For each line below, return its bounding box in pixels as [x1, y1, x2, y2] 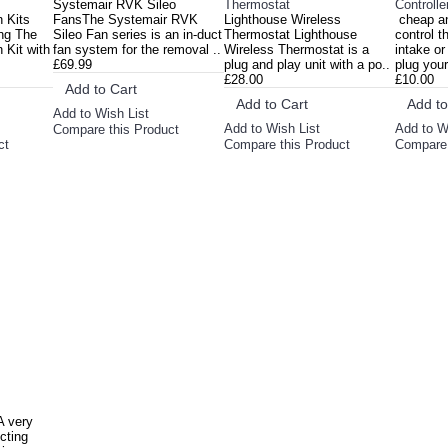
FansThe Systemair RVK [53, 12, 199, 27]
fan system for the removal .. [53, 42, 222, 57]
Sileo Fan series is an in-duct [53, 27, 223, 42]
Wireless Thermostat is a [223, 42, 369, 57]
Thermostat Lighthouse [223, 27, 357, 42]
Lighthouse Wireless [223, 12, 341, 27]
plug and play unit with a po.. [223, 57, 390, 72]
